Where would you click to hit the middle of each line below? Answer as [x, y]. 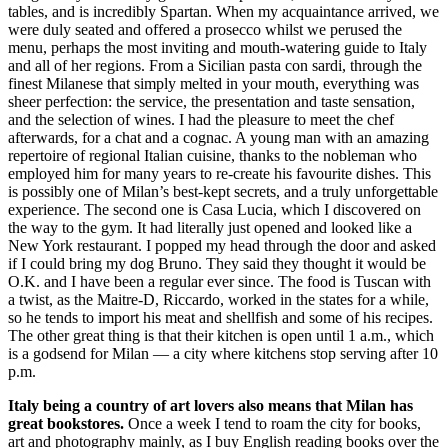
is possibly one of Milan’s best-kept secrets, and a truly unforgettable [223, 191]
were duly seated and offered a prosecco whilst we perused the [205, 29]
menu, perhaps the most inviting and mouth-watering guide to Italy [217, 47]
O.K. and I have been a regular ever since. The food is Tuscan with [219, 281]
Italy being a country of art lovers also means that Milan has [210, 405]
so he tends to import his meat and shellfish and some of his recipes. [220, 317]
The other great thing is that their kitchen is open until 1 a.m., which [221, 335]
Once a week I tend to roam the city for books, [272, 423]
